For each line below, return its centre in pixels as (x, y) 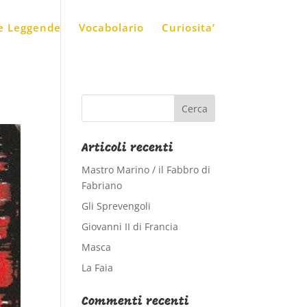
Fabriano (102, 185)
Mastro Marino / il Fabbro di (146, 170)
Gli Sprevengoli (116, 206)
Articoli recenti (128, 148)
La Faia (98, 268)
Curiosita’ (188, 27)
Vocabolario (111, 27)
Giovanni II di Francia (130, 226)
